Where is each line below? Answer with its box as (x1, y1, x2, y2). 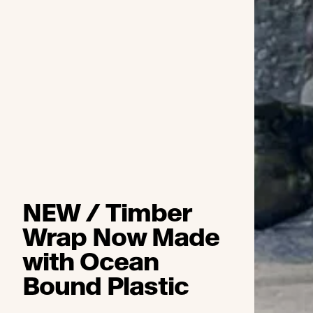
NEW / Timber (22, 198, 193, 228)
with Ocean (22, 247, 159, 277)
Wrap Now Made (22, 222, 220, 252)
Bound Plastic (22, 271, 189, 301)
